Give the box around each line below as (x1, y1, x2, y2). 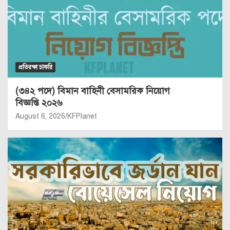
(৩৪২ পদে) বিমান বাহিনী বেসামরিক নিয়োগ (15, 85, 170, 97)
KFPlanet (67, 112, 97, 121)
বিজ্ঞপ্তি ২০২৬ (15, 97, 63, 109)
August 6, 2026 (15, 112, 65, 121)
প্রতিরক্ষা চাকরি (18, 64, 52, 71)
